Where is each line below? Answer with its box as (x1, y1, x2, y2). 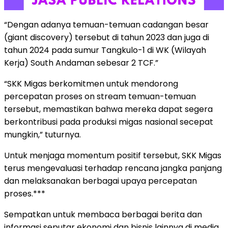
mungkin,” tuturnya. (4, 129, 81, 141)
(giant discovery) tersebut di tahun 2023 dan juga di (4, 32, 209, 44)
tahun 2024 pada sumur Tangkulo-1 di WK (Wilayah (4, 44, 206, 56)
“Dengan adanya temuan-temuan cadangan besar (4, 19, 209, 31)
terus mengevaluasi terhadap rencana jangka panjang (4, 162, 222, 175)
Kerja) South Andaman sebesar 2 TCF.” (4, 57, 158, 69)
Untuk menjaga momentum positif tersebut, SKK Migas (4, 150, 221, 162)
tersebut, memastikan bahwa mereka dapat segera (4, 103, 213, 116)
